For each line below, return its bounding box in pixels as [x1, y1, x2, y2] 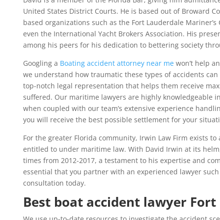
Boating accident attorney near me [59, 58, 174, 68]
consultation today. [23, 178, 86, 188]
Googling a [23, 58, 60, 68]
